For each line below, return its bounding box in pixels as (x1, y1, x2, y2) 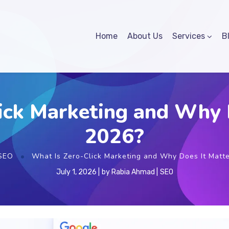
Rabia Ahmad (111, 168, 155, 176)
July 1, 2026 (56, 168, 97, 176)
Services (172, 31, 205, 41)
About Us (127, 31, 163, 41)
